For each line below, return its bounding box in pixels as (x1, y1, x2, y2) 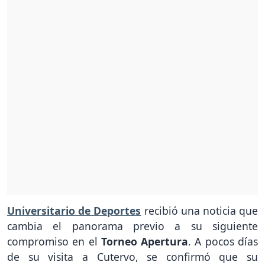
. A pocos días (188, 234, 258, 249)
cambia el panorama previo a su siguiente (7, 219, 258, 234)
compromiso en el (7, 234, 101, 249)
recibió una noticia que (141, 203, 258, 218)
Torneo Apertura (101, 234, 189, 249)
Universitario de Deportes (7, 203, 141, 218)
